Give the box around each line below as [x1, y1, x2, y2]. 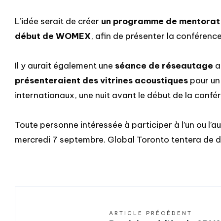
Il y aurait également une [15, 60, 115, 71]
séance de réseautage [115, 60, 213, 71]
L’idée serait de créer [15, 15, 101, 27]
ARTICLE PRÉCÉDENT [109, 209, 192, 217]
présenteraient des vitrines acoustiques [15, 74, 188, 86]
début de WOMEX [15, 30, 91, 41]
